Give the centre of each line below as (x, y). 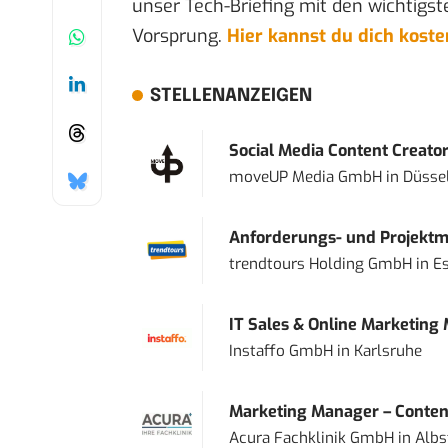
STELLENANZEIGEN (230, 96)
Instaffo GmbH (280, 351)
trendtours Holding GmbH (320, 264)
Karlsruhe (387, 351)
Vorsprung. (179, 36)
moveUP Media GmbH (305, 177)
